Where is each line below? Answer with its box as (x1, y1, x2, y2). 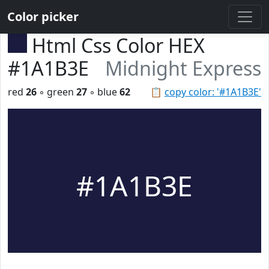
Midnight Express (105, 55, 261, 81)
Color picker (7, 8, 79, 25)
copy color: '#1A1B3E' (165, 85, 261, 98)
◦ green (37, 85, 76, 98)
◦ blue (87, 85, 119, 98)
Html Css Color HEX (32, 32, 205, 58)
